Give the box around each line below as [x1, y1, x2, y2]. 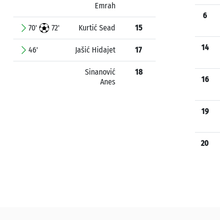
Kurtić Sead [79, 23, 115, 32]
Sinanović [85, 67, 115, 77]
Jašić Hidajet [75, 45, 115, 55]
